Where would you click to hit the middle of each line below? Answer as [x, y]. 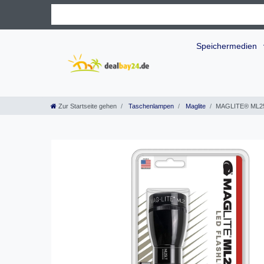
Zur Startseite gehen [88, 106]
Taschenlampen [150, 106]
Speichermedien [228, 46]
